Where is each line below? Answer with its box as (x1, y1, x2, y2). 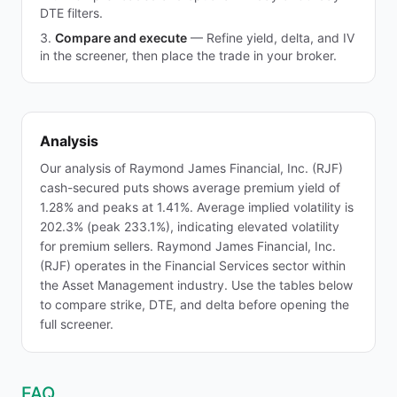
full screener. (40, 316, 113, 331)
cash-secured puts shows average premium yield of (40, 180, 340, 195)
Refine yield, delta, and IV (206, 30, 354, 45)
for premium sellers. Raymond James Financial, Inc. (40, 238, 336, 253)
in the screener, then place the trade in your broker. (40, 48, 337, 63)
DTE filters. (40, 5, 103, 20)
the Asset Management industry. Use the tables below (40, 277, 353, 292)
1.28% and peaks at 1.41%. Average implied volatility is (40, 199, 354, 214)
